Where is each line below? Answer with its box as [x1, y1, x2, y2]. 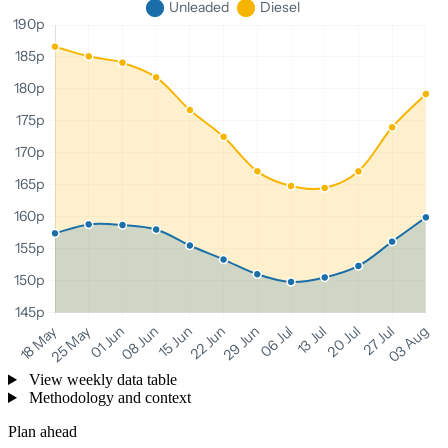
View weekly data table [24, 371, 177, 389]
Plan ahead [8, 423, 77, 441]
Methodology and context [24, 389, 191, 407]
